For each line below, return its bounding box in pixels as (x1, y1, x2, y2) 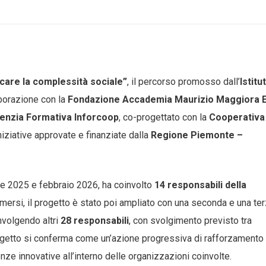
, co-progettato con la (119, 112, 209, 123)
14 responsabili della (154, 179, 246, 191)
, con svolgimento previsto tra (129, 215, 252, 226)
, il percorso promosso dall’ (127, 76, 240, 87)
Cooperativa (209, 112, 265, 123)
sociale (90, 76, 123, 87)
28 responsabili (61, 215, 129, 226)
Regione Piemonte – (151, 129, 243, 141)
